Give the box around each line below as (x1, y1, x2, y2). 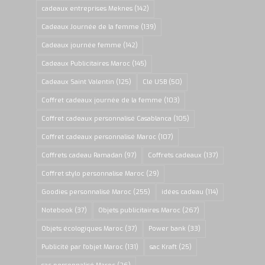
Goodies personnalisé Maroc (41, 188, 132, 197)
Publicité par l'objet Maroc (41, 243, 124, 252)
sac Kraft (150, 243, 177, 252)
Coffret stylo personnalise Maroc (41, 169, 145, 179)
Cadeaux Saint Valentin (41, 77, 115, 87)
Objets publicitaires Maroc (98, 206, 181, 215)
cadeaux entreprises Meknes (41, 4, 133, 14)
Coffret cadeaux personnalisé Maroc (41, 132, 157, 142)
